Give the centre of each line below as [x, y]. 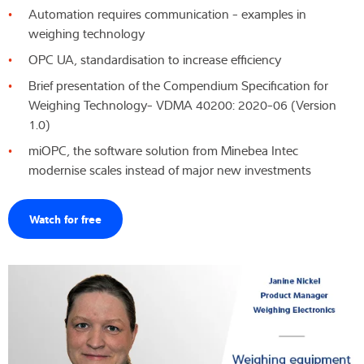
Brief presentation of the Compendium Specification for [178, 85]
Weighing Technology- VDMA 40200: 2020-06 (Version [182, 104]
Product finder [182, 188]
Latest [23, 110]
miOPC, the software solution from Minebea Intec [163, 150]
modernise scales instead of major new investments [170, 169]
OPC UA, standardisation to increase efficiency [155, 59]
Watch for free [65, 218]
